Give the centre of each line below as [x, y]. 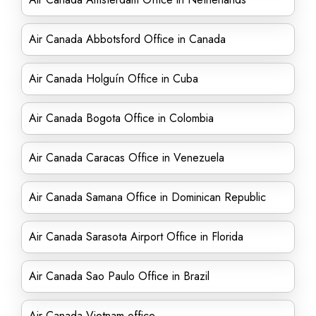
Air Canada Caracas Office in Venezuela [127, 158]
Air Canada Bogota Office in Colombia [121, 118]
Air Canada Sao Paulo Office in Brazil [119, 276]
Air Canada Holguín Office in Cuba [114, 79]
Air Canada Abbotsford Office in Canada [127, 39]
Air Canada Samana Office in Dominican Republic [147, 197]
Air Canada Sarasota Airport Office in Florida [136, 237]
